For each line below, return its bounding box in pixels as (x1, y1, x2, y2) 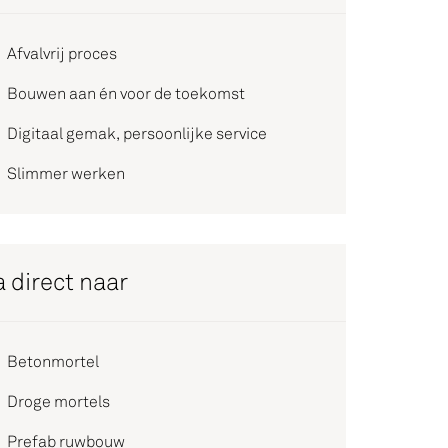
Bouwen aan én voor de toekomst (7, 84, 245, 103)
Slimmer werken (7, 164, 125, 183)
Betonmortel (7, 352, 99, 371)
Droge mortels (7, 392, 110, 411)
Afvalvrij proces (7, 44, 117, 63)
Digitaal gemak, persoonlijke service (7, 124, 267, 143)
